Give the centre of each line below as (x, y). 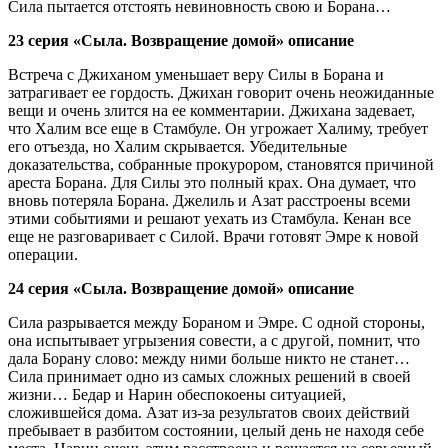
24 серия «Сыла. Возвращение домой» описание (181, 288)
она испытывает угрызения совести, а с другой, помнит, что (214, 340)
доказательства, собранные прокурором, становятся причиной (221, 164)
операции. (43, 254)
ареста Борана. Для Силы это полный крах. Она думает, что (212, 182)
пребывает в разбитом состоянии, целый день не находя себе (216, 430)
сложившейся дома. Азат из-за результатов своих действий (209, 412)
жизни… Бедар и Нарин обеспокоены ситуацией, (177, 394)
